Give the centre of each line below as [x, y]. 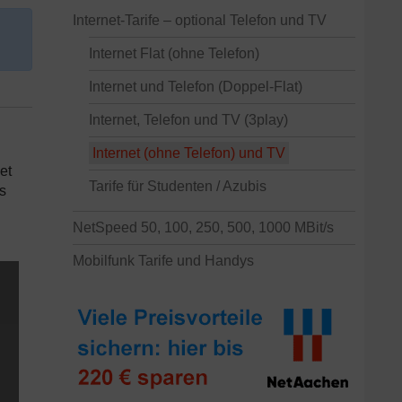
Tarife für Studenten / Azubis [178, 186]
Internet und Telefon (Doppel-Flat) [196, 87]
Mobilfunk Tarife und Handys [163, 261]
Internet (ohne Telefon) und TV [189, 153]
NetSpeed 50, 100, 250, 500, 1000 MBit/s [203, 227]
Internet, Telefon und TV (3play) [188, 120]
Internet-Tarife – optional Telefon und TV [200, 20]
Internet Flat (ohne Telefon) [174, 53]
